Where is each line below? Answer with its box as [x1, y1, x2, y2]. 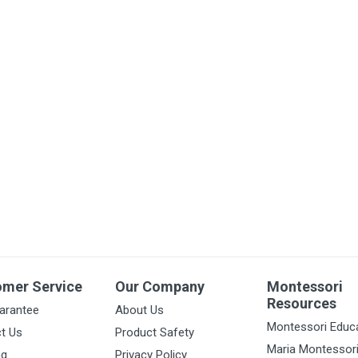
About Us [115, 303, 164, 317]
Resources [267, 295, 336, 312]
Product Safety [115, 325, 194, 340]
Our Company [115, 278, 205, 295]
